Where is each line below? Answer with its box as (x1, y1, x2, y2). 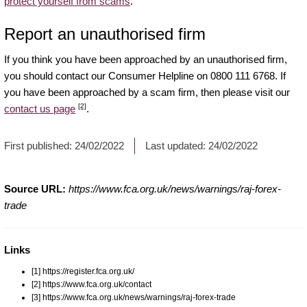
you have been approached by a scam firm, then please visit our (4, 86, 290, 98)
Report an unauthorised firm (4, 24, 206, 43)
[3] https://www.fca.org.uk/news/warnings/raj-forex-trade (32, 292, 236, 302)
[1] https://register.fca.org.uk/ (32, 266, 134, 276)
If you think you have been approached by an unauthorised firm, (4, 53, 287, 65)
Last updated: (145, 139, 208, 151)
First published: (4, 139, 75, 151)
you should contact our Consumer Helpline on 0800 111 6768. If (4, 69, 286, 82)
